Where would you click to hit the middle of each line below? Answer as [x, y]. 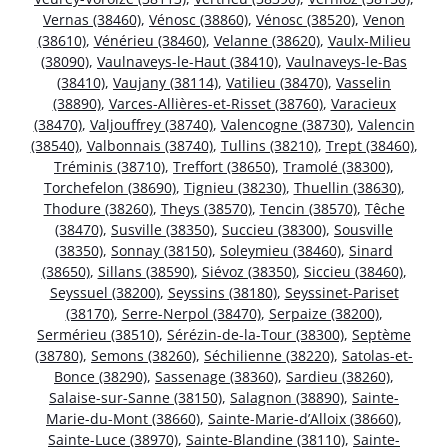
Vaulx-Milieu [369, 40]
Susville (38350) [162, 229]
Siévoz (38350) [248, 271]
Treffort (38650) [224, 166]
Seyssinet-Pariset [341, 292]
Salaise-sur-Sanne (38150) [135, 397]
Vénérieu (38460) [149, 40]
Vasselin [363, 82]
